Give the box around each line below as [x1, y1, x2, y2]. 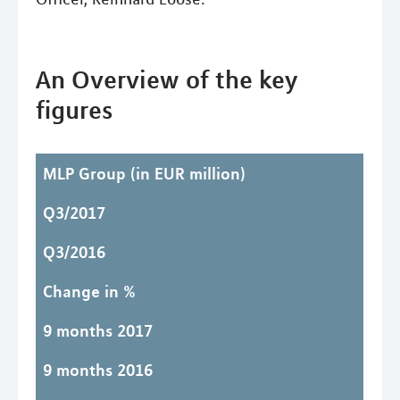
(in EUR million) [126, 162, 246, 183]
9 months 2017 [43, 320, 153, 340]
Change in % [43, 280, 136, 301]
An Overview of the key [36, 63, 298, 95]
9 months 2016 [43, 359, 153, 379]
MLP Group [43, 162, 126, 183]
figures [36, 94, 112, 125]
